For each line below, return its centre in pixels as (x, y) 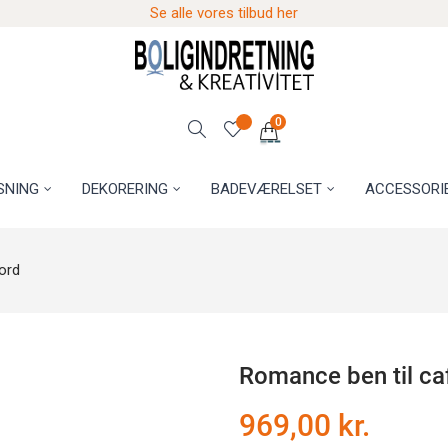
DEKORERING (125, 189)
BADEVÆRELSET (266, 189)
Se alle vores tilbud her (224, 13)
